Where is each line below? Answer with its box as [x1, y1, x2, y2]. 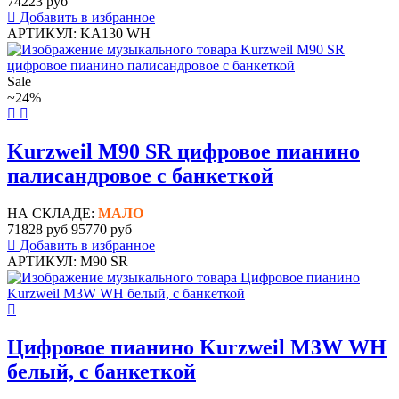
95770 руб [71, 221, 132, 237]
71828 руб [7, 221, 68, 237]
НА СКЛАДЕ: [7, 205, 98, 221]
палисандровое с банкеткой [7, 163, 273, 187]
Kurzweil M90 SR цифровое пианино [7, 139, 360, 163]
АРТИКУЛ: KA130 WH [7, 25, 151, 41]
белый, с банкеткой [7, 359, 196, 383]
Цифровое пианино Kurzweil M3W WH [7, 335, 387, 359]
